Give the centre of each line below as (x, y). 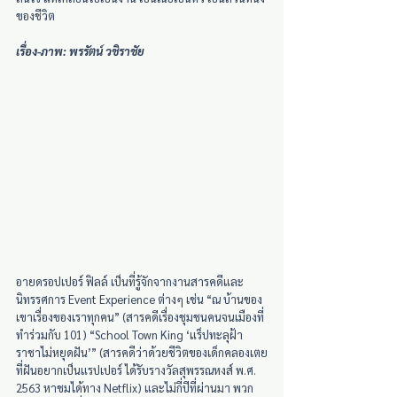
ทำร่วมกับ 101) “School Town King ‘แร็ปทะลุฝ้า (131, 334)
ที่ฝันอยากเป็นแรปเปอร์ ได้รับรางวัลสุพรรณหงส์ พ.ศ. (137, 370)
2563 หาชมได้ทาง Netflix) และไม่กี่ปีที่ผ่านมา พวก (135, 387)
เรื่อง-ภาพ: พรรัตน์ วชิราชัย (80, 51)
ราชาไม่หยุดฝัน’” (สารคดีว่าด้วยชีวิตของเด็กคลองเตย (142, 352)
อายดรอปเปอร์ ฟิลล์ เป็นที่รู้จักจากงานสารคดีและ (130, 281)
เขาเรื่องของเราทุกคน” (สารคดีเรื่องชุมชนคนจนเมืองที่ (140, 316)
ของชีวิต (35, 16)
